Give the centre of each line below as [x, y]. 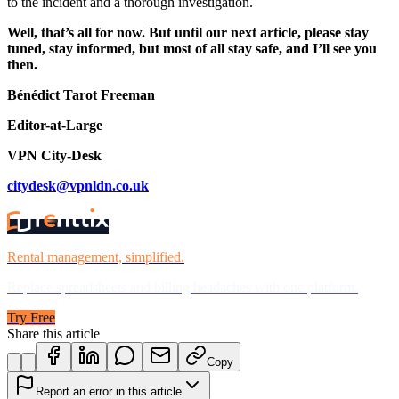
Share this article [53, 333]
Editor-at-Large [55, 125]
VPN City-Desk [54, 155]
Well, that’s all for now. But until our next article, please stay [188, 32]
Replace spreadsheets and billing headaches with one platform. [183, 287]
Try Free [31, 317]
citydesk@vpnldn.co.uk [78, 185]
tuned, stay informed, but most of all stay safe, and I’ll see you [192, 48]
